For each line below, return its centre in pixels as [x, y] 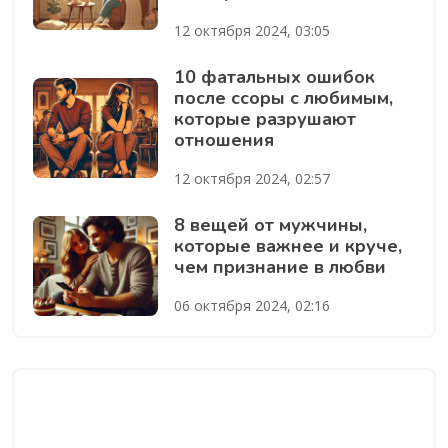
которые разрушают [264, 118]
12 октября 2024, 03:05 [251, 30]
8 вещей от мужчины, [270, 224]
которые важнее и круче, [287, 245]
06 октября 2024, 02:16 [251, 305]
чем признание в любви [279, 266]
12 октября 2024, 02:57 [251, 178]
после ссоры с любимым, [283, 97]
